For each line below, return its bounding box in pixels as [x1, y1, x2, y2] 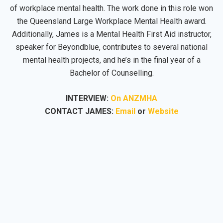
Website [147, 106, 179, 116]
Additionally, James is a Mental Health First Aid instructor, [11, 29, 212, 39]
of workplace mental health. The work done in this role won [10, 3, 213, 13]
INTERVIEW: [66, 93, 111, 103]
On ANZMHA [111, 93, 157, 103]
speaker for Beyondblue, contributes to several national [15, 42, 208, 52]
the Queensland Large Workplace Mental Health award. [16, 16, 207, 26]
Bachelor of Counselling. [69, 68, 154, 78]
